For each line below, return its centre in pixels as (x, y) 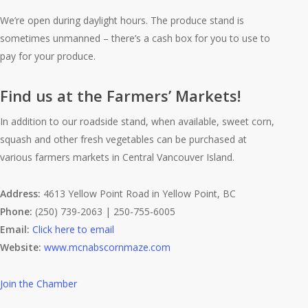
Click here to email (74, 229)
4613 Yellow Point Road (97, 194)
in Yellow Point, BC (194, 194)
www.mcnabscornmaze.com (108, 247)
